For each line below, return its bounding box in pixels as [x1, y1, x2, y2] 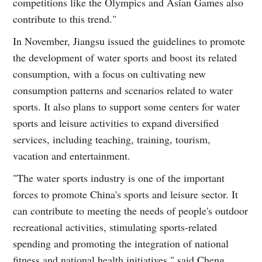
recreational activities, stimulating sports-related [13, 219, 218, 234]
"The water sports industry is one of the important [13, 170, 225, 185]
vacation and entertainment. [13, 148, 131, 163]
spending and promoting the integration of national [13, 236, 229, 250]
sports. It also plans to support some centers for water [13, 99, 240, 113]
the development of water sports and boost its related [13, 50, 237, 64]
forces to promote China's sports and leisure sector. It [13, 187, 239, 201]
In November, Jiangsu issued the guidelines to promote [13, 33, 246, 48]
